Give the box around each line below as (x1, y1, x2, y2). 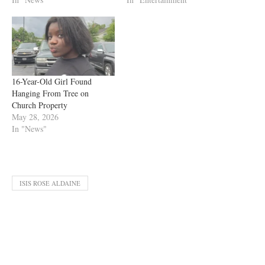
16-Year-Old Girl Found (12, 75, 92, 87)
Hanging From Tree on (12, 87, 89, 99)
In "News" (12, 122, 47, 134)
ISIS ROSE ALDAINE (20, 178, 80, 188)
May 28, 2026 (12, 111, 59, 122)
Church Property (12, 99, 67, 111)
